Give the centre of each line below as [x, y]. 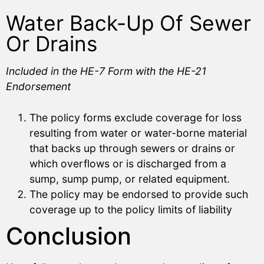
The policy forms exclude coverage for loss [136, 117]
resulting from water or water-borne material [138, 133]
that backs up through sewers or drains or [132, 148]
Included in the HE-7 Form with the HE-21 [106, 71]
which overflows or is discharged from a [128, 163]
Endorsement [38, 87]
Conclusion [69, 236]
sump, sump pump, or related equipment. [130, 179]
